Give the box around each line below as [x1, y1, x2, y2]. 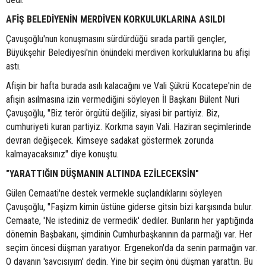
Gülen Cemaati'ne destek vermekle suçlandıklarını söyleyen [6, 188, 222, 199]
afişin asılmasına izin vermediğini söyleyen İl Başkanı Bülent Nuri [6, 94, 239, 106]
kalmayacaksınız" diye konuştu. [6, 148, 119, 160]
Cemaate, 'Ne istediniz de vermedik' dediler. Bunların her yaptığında [6, 215, 254, 227]
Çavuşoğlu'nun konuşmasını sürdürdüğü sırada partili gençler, [6, 33, 226, 45]
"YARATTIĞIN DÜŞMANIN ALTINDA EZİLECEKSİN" [6, 168, 199, 180]
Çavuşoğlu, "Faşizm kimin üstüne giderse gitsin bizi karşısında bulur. [6, 201, 253, 213]
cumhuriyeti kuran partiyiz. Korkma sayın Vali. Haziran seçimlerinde [6, 121, 251, 133]
